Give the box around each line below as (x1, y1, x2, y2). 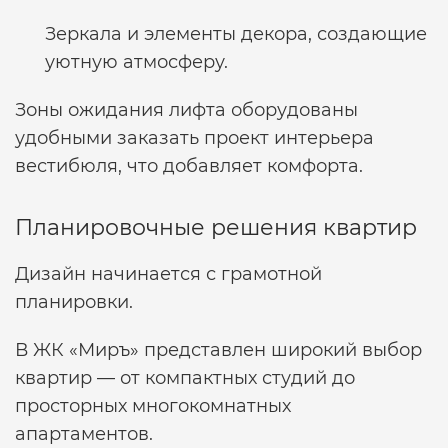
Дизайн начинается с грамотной (15, 263, 322, 285)
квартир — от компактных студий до (15, 367, 355, 389)
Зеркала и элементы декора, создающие (45, 23, 427, 45)
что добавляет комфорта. (122, 155, 363, 177)
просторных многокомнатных (15, 395, 291, 417)
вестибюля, (15, 155, 122, 177)
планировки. (15, 291, 133, 313)
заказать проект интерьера (117, 127, 374, 149)
